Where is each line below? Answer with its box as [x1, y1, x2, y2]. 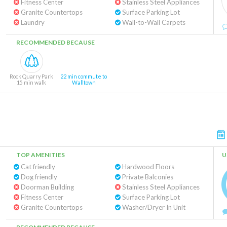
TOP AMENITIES [16, 151, 65, 159]
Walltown [71, 79, 96, 86]
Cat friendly [19, 163, 55, 171]
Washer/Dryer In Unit [120, 203, 185, 211]
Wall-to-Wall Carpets [120, 18, 185, 26]
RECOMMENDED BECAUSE [16, 39, 95, 46]
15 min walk [17, 79, 46, 86]
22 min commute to [60, 73, 107, 80]
